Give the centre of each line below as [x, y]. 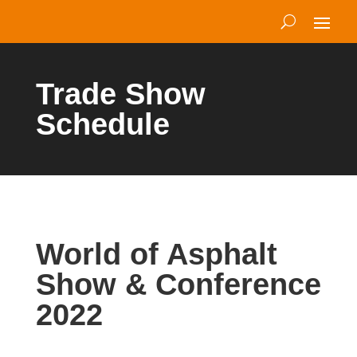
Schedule [102, 124]
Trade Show [120, 94]
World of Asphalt [156, 254]
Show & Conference [178, 284]
